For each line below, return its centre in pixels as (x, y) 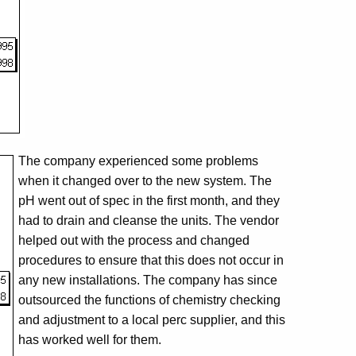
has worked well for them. (90, 340)
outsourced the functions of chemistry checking (149, 300)
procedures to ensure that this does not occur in (151, 260)
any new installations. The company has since (148, 280)
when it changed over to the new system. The (145, 181)
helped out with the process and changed (134, 240)
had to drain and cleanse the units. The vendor (149, 221)
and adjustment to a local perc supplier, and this (152, 320)
